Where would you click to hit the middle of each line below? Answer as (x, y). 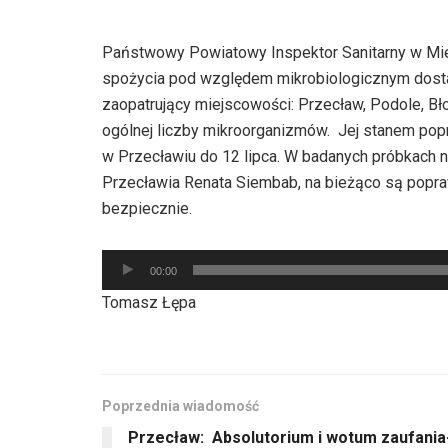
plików (124, 287)
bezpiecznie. (147, 208)
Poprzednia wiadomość (180, 405)
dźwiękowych (148, 313)
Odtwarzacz (143, 261)
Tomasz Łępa (149, 302)
